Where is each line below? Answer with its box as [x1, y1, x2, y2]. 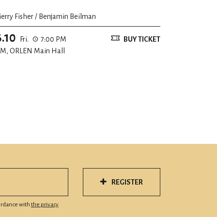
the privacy [31, 201, 59, 208]
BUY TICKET [124, 35, 160, 43]
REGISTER [111, 178, 143, 186]
